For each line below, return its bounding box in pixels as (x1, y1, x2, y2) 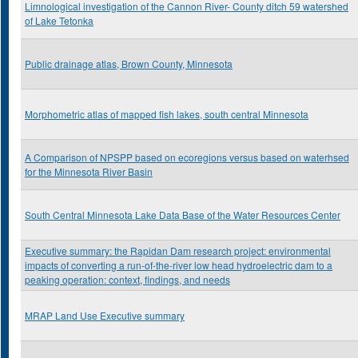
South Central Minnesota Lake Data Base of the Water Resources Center (25, 208, 340, 221)
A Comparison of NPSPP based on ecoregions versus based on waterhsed (25, 150, 349, 164)
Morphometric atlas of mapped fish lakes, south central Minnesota (25, 107, 308, 121)
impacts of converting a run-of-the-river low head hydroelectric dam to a (25, 258, 332, 272)
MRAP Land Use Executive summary (25, 308, 185, 322)
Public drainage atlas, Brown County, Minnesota (25, 57, 233, 70)
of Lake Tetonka (25, 14, 93, 27)
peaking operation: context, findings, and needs (25, 272, 230, 286)
